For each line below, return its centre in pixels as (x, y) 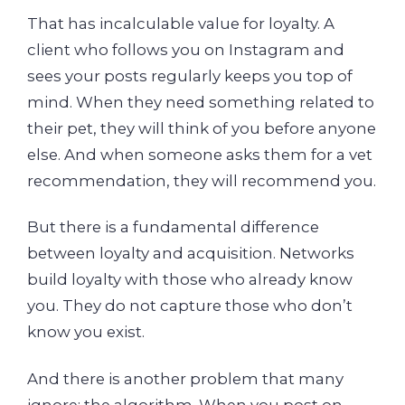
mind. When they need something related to (201, 102)
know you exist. (86, 332)
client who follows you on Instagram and (186, 49)
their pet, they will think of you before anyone (202, 128)
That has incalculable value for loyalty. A (181, 23)
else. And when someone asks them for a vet (200, 154)
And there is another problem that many (185, 378)
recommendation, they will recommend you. (202, 180)
